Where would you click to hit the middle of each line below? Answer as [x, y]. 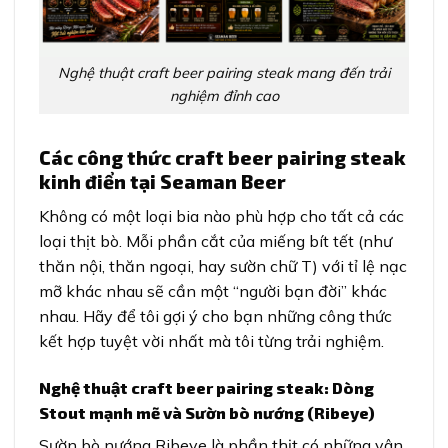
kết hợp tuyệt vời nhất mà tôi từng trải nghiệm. [211, 340]
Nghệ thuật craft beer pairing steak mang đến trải [224, 73]
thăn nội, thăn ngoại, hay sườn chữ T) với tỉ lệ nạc [223, 265]
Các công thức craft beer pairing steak [222, 158]
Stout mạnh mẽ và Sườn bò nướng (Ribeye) [207, 412]
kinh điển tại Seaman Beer [162, 182]
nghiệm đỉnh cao [224, 96]
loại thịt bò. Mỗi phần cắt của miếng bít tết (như [215, 240]
